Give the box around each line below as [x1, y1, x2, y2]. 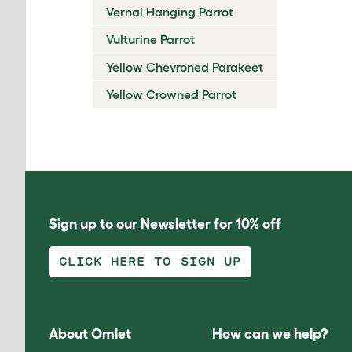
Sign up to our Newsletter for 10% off [49, 216, 281, 232]
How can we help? [212, 326, 328, 343]
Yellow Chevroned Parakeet [106, 60, 263, 74]
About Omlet [49, 326, 131, 343]
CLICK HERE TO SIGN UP [59, 255, 241, 267]
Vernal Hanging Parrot [106, 5, 233, 19]
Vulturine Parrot [106, 32, 195, 46]
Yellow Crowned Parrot [106, 87, 236, 101]
